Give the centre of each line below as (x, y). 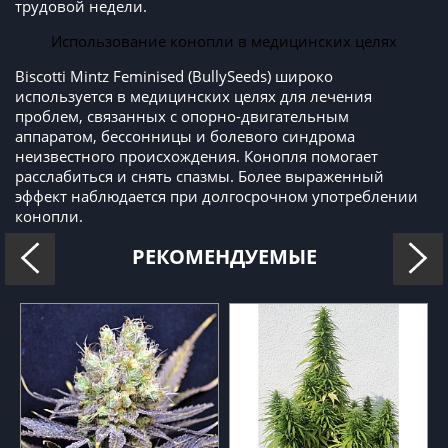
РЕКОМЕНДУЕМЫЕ (224, 257)
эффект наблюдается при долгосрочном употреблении (216, 196)
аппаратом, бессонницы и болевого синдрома (185, 136)
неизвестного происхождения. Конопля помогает (196, 156)
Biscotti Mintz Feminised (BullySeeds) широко (174, 76)
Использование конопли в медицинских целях (224, 41)
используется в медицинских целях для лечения (193, 96)
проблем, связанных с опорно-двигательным (182, 116)
